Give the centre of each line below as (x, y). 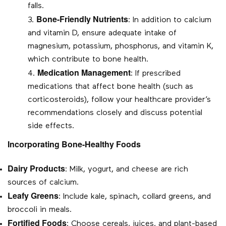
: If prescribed (156, 74)
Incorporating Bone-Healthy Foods (74, 144)
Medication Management (84, 73)
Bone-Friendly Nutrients (82, 19)
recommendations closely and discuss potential (115, 113)
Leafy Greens (33, 196)
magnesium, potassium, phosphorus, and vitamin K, (121, 47)
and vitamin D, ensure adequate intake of (102, 34)
